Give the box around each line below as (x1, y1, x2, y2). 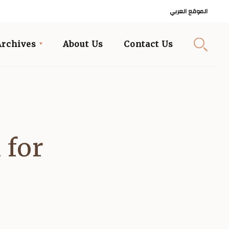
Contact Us (124, 39, 173, 50)
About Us (63, 39, 103, 50)
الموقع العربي (170, 6, 208, 17)
